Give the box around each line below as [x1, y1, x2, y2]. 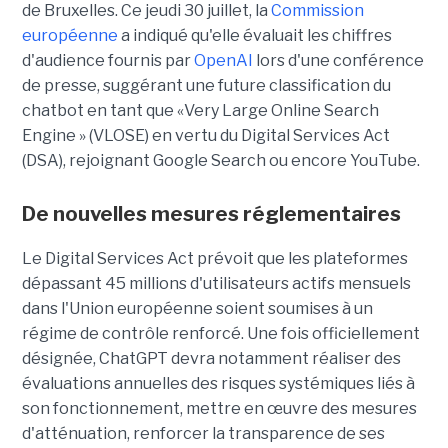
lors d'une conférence [252, 50, 424, 70]
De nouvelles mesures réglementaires [21, 201, 401, 226]
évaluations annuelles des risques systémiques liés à [21, 373, 415, 393]
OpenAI [193, 50, 253, 70]
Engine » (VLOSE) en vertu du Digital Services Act [21, 125, 390, 145]
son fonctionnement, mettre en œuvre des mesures [21, 398, 417, 418]
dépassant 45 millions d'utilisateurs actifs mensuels [21, 273, 411, 293]
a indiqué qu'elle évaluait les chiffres [117, 25, 392, 45]
